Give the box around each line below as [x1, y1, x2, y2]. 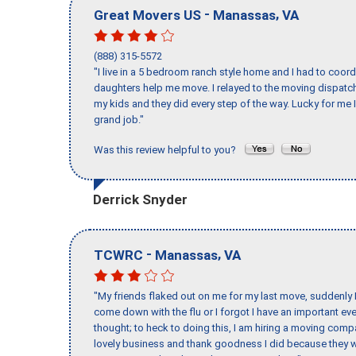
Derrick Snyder [93, 191, 188, 207]
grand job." [94, 114, 144, 126]
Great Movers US [94, 6, 201, 23]
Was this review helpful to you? [94, 144, 243, 157]
